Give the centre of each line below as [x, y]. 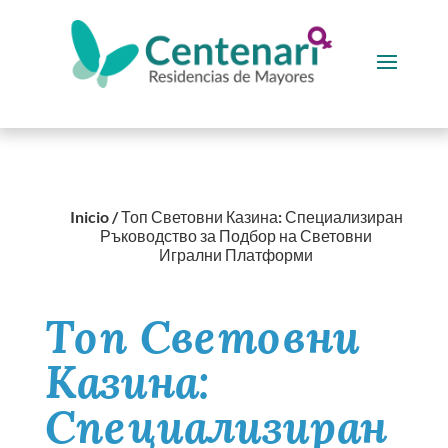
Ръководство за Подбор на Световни [236, 235]
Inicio [89, 216]
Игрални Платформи [236, 254]
